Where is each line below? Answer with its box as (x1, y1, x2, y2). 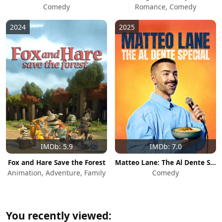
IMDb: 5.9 (40, 141, 73, 151)
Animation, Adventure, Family (7, 167, 106, 177)
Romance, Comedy (135, 1, 196, 11)
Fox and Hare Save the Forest (7, 157, 106, 167)
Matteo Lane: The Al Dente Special (210, 157, 216, 167)
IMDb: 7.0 (149, 141, 182, 151)
